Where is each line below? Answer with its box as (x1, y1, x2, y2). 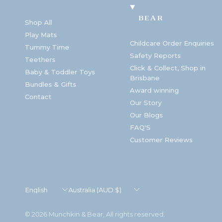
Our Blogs (130, 111, 164, 119)
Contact (25, 92, 52, 101)
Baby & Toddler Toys (25, 67, 95, 76)
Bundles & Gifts (25, 80, 76, 88)
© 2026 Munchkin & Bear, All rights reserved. (25, 210, 166, 218)
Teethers (25, 55, 55, 63)
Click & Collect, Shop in (130, 63, 206, 72)
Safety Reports (130, 51, 181, 59)
